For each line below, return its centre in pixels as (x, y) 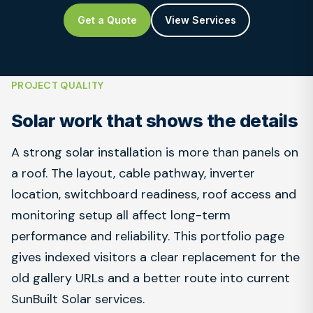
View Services (200, 20)
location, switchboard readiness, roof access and (154, 194)
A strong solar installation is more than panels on (155, 152)
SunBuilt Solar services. (78, 299)
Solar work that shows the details (155, 121)
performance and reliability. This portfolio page (148, 236)
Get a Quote (107, 20)
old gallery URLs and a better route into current (151, 278)
